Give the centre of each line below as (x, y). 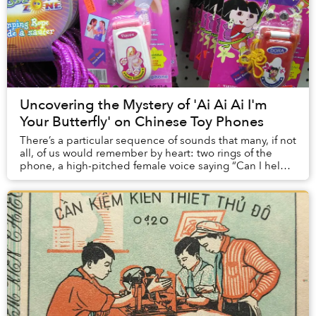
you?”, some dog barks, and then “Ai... (113, 179)
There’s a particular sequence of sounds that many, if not (158, 141)
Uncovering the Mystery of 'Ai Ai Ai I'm (144, 105)
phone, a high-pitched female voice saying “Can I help (153, 166)
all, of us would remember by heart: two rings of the (146, 153)
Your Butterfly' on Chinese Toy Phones (142, 122)
